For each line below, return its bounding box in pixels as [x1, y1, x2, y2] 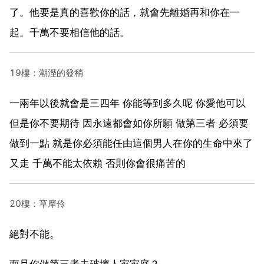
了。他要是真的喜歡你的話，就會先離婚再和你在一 [9, 6, 240, 18]
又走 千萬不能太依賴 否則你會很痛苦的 [9, 157, 186, 169]
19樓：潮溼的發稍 [9, 67, 83, 78]
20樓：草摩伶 [9, 197, 65, 209]
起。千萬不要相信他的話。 [9, 26, 130, 38]
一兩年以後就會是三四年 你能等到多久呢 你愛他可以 [9, 97, 246, 109]
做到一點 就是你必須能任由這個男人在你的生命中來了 [9, 137, 253, 149]
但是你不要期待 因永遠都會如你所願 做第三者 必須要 [9, 117, 249, 129]
